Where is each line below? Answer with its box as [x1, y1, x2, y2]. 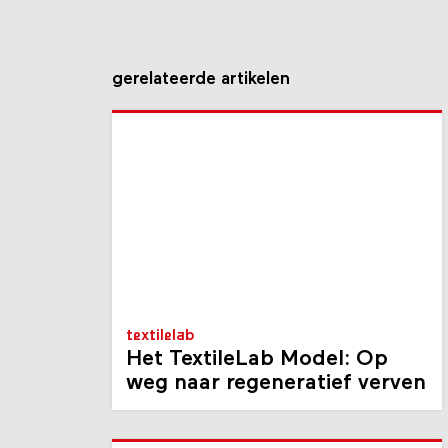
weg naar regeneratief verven [126, 397, 426, 421]
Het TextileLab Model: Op [126, 373, 388, 397]
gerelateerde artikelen [112, 95, 290, 115]
